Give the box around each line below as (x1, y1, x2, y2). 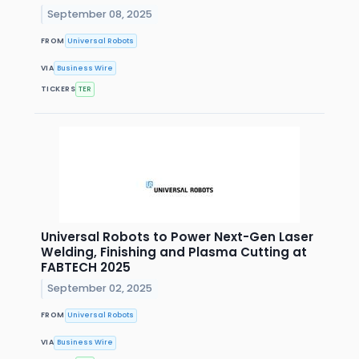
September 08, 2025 (47, 6, 153, 21)
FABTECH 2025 (41, 258, 131, 276)
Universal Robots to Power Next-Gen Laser (41, 228, 313, 245)
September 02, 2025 (47, 281, 153, 296)
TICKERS (41, 83, 76, 94)
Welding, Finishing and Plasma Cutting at (41, 243, 307, 260)
